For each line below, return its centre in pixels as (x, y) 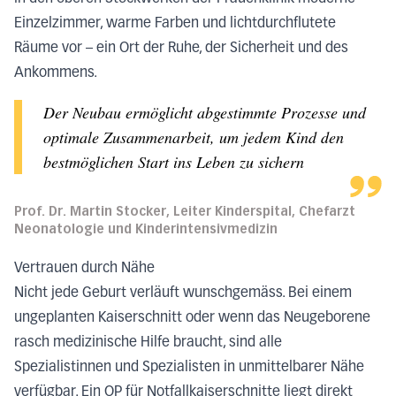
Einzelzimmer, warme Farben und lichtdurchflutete (175, 24)
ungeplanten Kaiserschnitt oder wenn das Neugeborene (192, 319)
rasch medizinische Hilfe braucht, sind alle (148, 343)
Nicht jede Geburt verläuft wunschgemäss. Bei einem (183, 294)
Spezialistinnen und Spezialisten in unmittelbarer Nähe (189, 368)
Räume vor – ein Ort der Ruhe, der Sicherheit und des (181, 49)
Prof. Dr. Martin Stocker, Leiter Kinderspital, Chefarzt (185, 212)
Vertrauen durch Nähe (84, 269)
